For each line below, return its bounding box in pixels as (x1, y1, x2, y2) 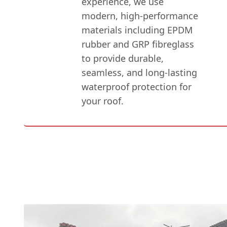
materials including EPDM (82, 23, 193, 36)
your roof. (82, 94, 124, 107)
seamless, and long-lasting (82, 66, 198, 79)
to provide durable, (82, 52, 164, 64)
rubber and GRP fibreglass (82, 37, 195, 50)
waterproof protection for (82, 80, 192, 93)
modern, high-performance (82, 9, 199, 22)
